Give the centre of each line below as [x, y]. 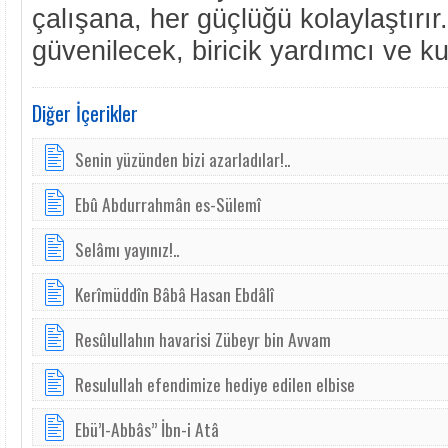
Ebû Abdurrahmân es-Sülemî [168, 204]
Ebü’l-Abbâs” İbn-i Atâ [147, 429]
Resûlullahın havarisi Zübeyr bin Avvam [203, 339]
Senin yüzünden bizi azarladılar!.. [182, 159]
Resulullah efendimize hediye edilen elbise [215, 384]
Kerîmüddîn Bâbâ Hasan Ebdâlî [174, 294]
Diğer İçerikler [85, 113]
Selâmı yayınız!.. [127, 249]
